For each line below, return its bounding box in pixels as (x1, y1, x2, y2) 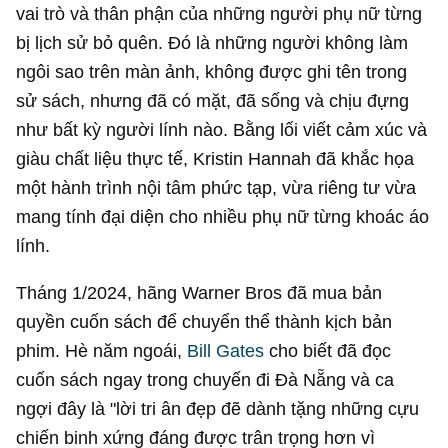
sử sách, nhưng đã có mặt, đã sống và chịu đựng (16, 89, 410, 111)
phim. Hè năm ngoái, (16, 339, 188, 361)
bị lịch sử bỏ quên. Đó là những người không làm (16, 31, 409, 53)
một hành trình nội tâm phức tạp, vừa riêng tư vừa (16, 176, 417, 198)
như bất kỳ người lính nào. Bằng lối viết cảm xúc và (16, 118, 428, 140)
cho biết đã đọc (264, 339, 392, 361)
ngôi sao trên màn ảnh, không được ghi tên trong (16, 60, 408, 82)
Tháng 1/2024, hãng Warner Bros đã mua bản (16, 281, 383, 303)
